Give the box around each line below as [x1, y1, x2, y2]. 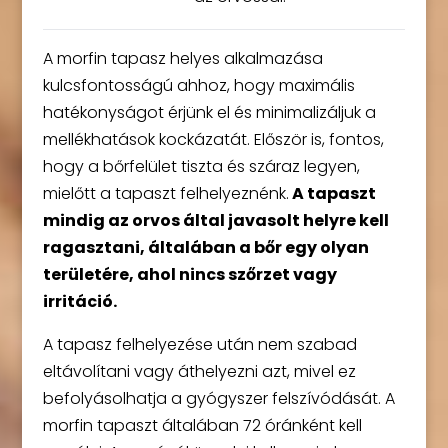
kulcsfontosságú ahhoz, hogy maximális [42, 74, 355, 97]
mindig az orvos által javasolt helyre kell [42, 209, 389, 232]
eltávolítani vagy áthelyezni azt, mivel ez [42, 360, 356, 383]
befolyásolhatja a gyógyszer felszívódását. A [42, 387, 395, 410]
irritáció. [42, 290, 117, 313]
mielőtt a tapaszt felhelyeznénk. [42, 182, 289, 205]
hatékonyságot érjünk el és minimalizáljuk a [42, 101, 376, 124]
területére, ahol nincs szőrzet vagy [42, 263, 337, 286]
